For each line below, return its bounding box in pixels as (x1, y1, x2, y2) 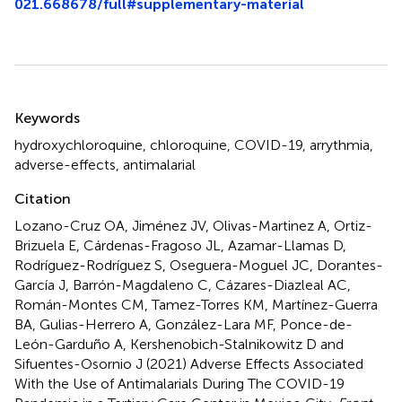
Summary (13, 92, 108, 119)
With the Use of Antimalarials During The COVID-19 (14, 374, 345, 392)
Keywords (14, 109, 80, 127)
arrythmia (310, 135, 370, 153)
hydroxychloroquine (14, 135, 143, 153)
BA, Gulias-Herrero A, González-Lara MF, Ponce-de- (14, 315, 353, 333)
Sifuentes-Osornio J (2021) (14, 354, 190, 372)
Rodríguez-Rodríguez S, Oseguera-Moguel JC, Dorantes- (14, 256, 383, 274)
